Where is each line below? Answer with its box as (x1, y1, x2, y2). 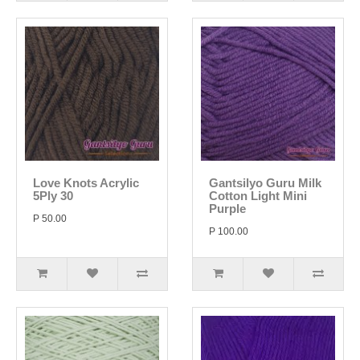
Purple (209, 202, 246, 215)
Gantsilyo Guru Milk (209, 176, 321, 190)
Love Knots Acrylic (33, 176, 139, 190)
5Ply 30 (33, 189, 73, 202)
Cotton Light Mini (209, 189, 307, 202)
